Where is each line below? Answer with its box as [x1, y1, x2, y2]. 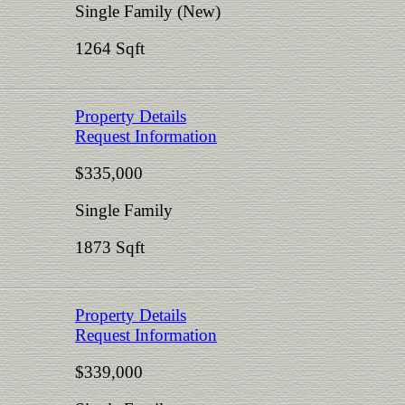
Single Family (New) [75, 2, 221, 21]
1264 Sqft [75, 39, 145, 58]
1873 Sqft [75, 238, 145, 257]
